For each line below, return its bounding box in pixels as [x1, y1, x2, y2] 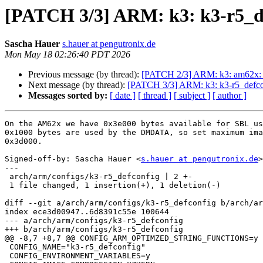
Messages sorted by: [28, 90, 107, 101]
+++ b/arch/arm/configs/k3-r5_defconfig [5, 225, 183, 234]
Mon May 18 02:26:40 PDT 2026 [5, 49, 130, 60]
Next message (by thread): [28, 80, 127, 90]
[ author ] [213, 90, 247, 101]
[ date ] [110, 90, 136, 101]
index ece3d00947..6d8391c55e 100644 [5, 207, 169, 217]
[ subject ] [174, 90, 210, 101]
